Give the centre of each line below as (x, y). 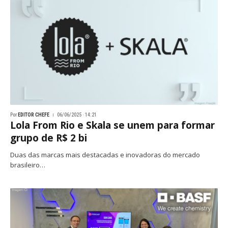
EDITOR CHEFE (34, 115)
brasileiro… (28, 165)
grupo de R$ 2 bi (49, 138)
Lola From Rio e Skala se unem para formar (112, 125)
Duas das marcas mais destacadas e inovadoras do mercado (105, 154)
